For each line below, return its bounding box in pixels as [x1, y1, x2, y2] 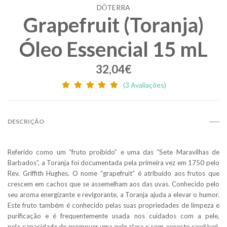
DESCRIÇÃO [8, 118, 44, 126]
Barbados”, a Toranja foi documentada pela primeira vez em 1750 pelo [8, 159, 219, 167]
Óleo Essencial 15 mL [19, 37, 208, 62]
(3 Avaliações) [123, 81, 167, 90]
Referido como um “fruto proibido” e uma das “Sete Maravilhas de [8, 148, 219, 157]
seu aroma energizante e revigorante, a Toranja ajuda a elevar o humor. [8, 191, 219, 199]
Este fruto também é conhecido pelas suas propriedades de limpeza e [8, 201, 219, 210]
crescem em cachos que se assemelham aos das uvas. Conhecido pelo [8, 180, 219, 188]
